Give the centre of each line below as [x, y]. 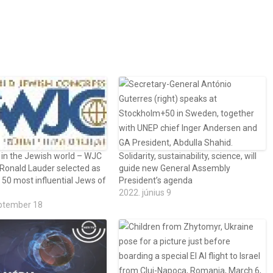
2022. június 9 [145, 193]
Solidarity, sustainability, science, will [188, 156]
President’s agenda [156, 180]
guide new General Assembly [175, 168]
